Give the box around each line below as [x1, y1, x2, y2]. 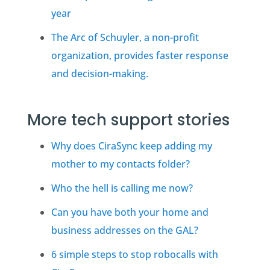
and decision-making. [51, 67, 148, 81]
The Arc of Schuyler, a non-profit [51, 31, 199, 45]
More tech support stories [27, 108, 230, 131]
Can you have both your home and [51, 205, 209, 219]
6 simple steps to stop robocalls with [51, 247, 218, 261]
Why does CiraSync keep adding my [51, 139, 212, 152]
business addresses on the [51, 223, 175, 237]
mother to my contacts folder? [51, 157, 190, 171]
